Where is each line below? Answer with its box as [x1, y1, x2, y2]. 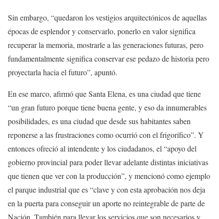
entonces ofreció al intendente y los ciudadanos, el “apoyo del [8, 143, 197, 153]
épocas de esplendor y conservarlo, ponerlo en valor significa [8, 26, 196, 36]
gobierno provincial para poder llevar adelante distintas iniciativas [8, 157, 208, 167]
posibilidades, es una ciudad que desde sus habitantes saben [8, 116, 191, 126]
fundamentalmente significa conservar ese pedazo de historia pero [8, 53, 209, 64]
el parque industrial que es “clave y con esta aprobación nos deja [8, 184, 205, 195]
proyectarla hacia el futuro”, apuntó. [8, 67, 117, 77]
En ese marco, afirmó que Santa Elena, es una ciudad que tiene [8, 88, 201, 99]
